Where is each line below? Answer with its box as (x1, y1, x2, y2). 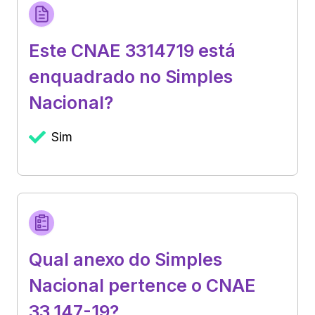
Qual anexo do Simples (29, 248, 222, 270)
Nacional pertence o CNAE (29, 274, 256, 296)
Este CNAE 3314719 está (29, 39, 236, 61)
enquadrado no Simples (29, 65, 233, 87)
